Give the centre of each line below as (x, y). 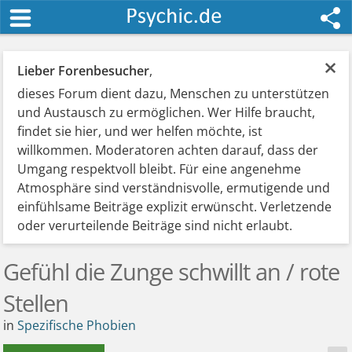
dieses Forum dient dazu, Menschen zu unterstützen (174, 93)
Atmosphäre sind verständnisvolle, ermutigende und (174, 188)
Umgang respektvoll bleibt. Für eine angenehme (159, 169)
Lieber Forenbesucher (84, 71)
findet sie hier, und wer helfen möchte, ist (140, 131)
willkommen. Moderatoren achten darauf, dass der (168, 150)
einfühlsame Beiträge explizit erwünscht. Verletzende (175, 207)
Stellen (36, 303)
